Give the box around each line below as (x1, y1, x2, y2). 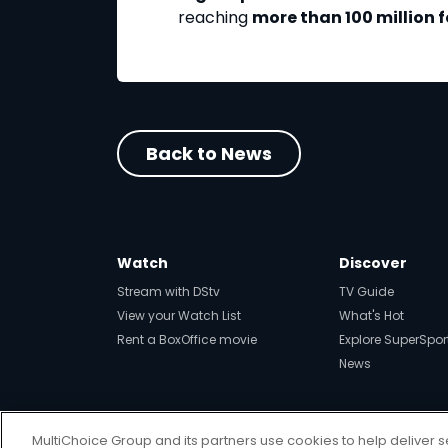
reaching (178, 6, 252, 30)
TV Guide (338, 283, 394, 301)
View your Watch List (117, 307, 241, 325)
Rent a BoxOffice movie (117, 331, 257, 349)
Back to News (146, 141, 273, 167)
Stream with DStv (117, 283, 220, 301)
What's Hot (338, 307, 404, 325)
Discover (338, 253, 407, 274)
